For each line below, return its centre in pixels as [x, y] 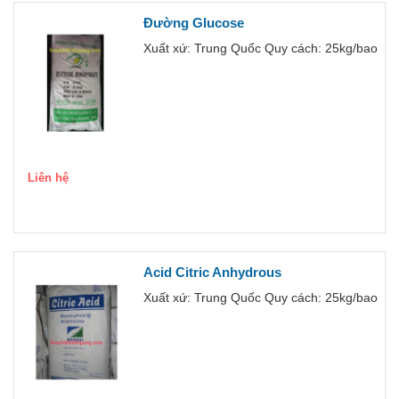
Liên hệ [48, 177]
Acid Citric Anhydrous [212, 272]
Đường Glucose [194, 22]
